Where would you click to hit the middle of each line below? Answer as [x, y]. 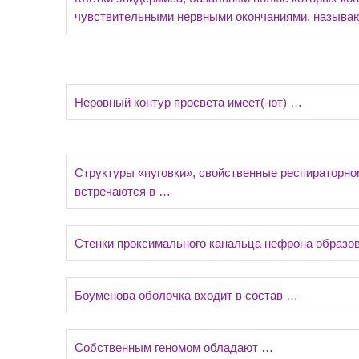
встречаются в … [123, 191]
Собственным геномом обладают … [174, 347]
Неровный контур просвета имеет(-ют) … [188, 102]
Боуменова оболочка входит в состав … [186, 295]
